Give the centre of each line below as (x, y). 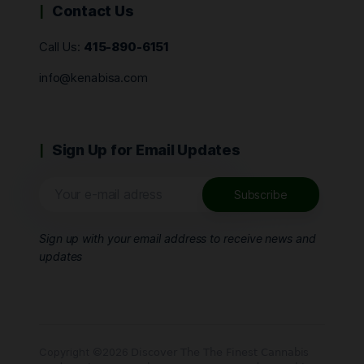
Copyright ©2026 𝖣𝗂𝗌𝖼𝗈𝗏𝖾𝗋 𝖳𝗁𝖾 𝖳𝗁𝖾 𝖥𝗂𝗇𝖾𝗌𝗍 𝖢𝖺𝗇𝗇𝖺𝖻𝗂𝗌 (174, 352)
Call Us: (61, 47)
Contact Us (93, 11)
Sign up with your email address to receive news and (178, 238)
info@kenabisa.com (93, 78)
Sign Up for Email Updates (146, 150)
